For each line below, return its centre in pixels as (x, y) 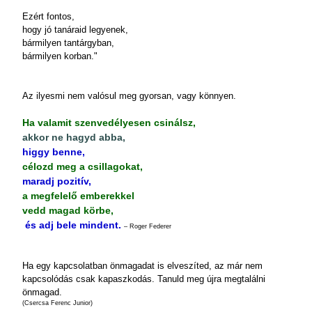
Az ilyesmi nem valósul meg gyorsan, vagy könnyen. (129, 96)
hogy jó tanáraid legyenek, (75, 30)
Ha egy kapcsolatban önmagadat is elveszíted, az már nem (142, 266)
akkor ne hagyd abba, (74, 137)
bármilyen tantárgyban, (68, 43)
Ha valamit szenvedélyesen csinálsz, (109, 123)
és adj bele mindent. (72, 225)
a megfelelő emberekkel (78, 196)
